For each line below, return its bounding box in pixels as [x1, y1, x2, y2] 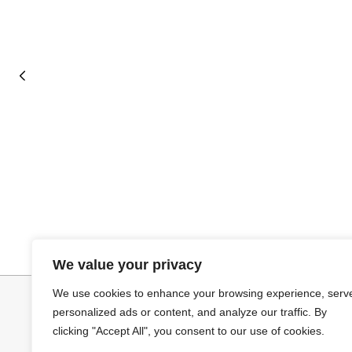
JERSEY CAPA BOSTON [9, 242, 131, 255]
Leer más [289, 200, 341, 214]
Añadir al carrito [27, 200, 115, 214]
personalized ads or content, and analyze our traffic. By [53, 306, 327, 318]
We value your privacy [53, 257, 202, 273]
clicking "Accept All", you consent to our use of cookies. [53, 324, 324, 337]
